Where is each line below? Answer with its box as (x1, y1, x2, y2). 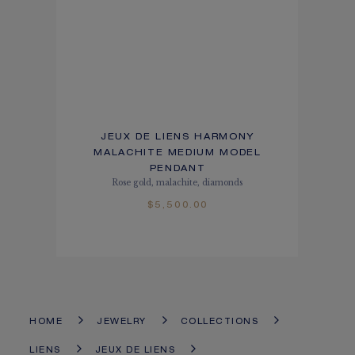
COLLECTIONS (180, 318, 259, 326)
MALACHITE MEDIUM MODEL (94, 148, 261, 158)
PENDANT (149, 164, 206, 174)
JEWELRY (97, 318, 147, 326)
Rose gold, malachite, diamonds (112, 177, 243, 188)
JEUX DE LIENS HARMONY (101, 132, 254, 142)
